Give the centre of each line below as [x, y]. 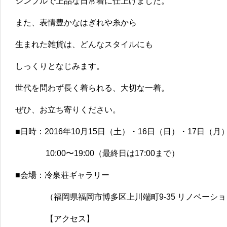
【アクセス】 [70, 219]
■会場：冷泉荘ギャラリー [62, 175]
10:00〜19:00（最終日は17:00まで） [112, 154]
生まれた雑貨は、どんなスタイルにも [84, 45]
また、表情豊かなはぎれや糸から [76, 23]
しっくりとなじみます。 [60, 66]
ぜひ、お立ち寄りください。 [68, 110]
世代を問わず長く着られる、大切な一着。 [92, 88]
